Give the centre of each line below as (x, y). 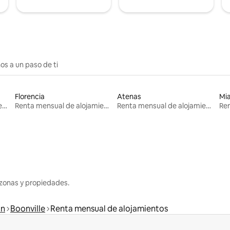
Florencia (30, 96)
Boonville (28, 208)
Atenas (129, 96)
